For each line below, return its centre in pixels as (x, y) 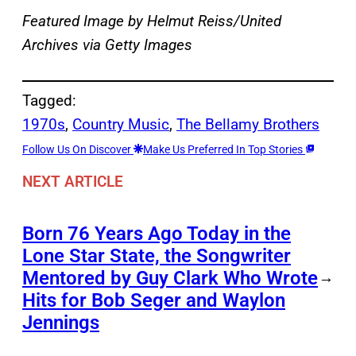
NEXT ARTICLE (73, 181)
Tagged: (49, 101)
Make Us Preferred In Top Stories (224, 150)
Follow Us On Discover (78, 150)
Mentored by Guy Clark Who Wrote (170, 278)
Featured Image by (83, 21)
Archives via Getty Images (107, 45)
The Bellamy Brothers (248, 125)
